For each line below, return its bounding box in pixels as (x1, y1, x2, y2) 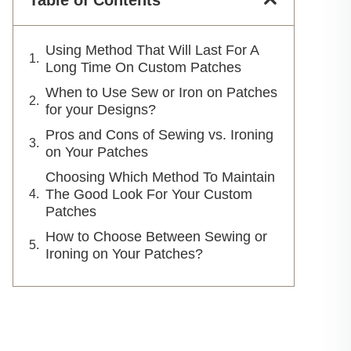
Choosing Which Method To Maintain (45, 169, 275, 185)
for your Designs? (45, 102, 160, 118)
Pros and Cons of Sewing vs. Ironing (45, 127, 273, 143)
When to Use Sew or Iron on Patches (45, 85, 277, 100)
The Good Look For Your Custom (45, 186, 252, 202)
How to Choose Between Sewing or (45, 229, 267, 244)
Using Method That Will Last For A (45, 42, 259, 58)
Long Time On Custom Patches (45, 60, 241, 75)
